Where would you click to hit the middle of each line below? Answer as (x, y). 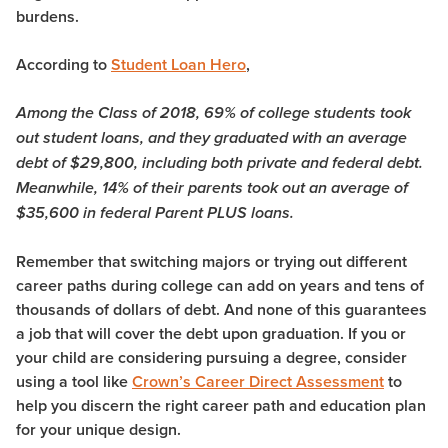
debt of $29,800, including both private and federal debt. (219, 164)
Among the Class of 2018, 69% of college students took (213, 114)
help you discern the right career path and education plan (221, 406)
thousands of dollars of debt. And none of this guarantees (221, 310)
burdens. (51, 17)
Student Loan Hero (178, 65)
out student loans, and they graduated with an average (211, 139)
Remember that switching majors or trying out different (211, 262)
